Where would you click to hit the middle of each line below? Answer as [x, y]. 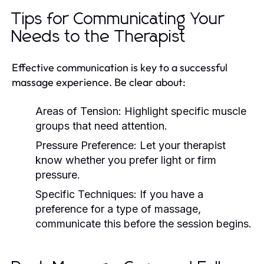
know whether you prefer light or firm [126, 160]
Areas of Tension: [78, 111]
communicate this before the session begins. [143, 223]
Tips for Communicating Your [118, 19]
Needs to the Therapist [99, 37]
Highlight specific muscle [184, 111]
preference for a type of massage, [118, 209]
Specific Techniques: [86, 194]
